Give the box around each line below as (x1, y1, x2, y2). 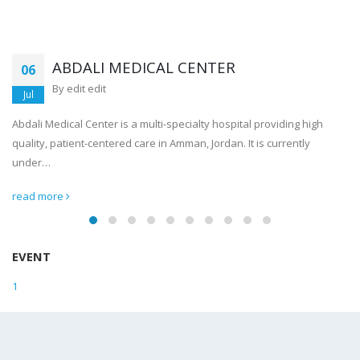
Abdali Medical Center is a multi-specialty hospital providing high (12, 116, 323, 131)
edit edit (67, 80, 106, 96)
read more (12, 188, 66, 203)
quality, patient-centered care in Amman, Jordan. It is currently (12, 135, 310, 150)
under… (12, 154, 51, 170)
